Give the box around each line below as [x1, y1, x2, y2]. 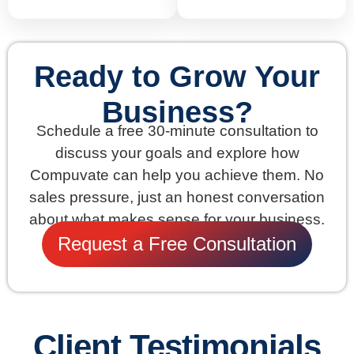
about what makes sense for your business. [29, 210, 325, 228]
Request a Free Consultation [58, 233, 296, 255]
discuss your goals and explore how [55, 144, 299, 161]
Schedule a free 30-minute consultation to [36, 122, 318, 139]
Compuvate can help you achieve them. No [30, 166, 324, 183]
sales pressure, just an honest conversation [29, 188, 325, 205]
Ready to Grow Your [34, 59, 320, 93]
